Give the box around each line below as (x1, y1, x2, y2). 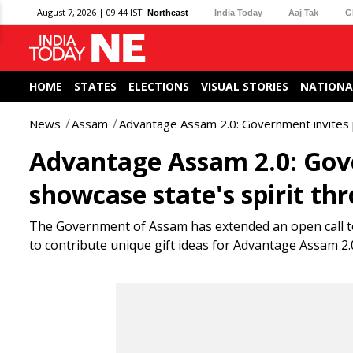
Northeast (147, 7, 188, 17)
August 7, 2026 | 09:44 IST (37, 6, 143, 18)
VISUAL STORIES (201, 79, 288, 94)
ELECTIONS (128, 79, 189, 94)
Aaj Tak (288, 7, 319, 17)
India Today (214, 7, 263, 17)
